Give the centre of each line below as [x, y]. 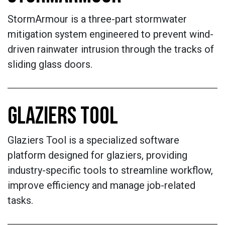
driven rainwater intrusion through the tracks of [111, 49]
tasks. [20, 200]
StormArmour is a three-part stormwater [97, 19]
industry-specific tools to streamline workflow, [110, 170]
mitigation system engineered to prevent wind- [110, 34]
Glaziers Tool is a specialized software [93, 140]
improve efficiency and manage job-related [101, 185]
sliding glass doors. [50, 64]
